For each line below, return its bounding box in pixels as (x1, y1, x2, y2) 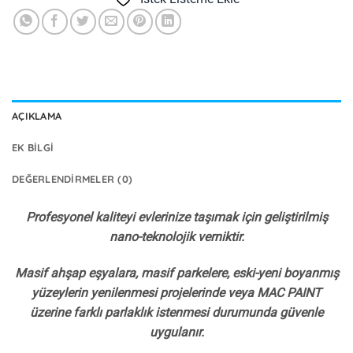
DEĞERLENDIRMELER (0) (12, 173, 133, 186)
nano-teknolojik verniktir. (109, 229, 244, 245)
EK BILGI (12, 141, 54, 154)
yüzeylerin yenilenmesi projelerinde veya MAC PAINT (32, 284, 321, 300)
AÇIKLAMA (12, 110, 62, 123)
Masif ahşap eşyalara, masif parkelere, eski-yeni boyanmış (14, 265, 339, 281)
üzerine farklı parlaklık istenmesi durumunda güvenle (30, 304, 323, 320)
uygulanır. (149, 324, 204, 340)
